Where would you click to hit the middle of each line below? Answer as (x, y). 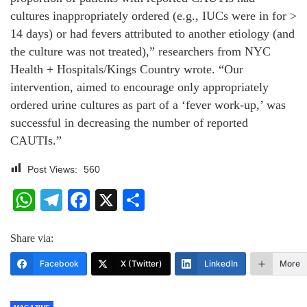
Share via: (32, 238)
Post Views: (52, 169)
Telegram (108, 200)
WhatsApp (86, 200)
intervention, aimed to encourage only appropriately (139, 87)
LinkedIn (221, 263)
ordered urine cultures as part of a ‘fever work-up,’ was (148, 105)
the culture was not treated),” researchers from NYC (140, 51)
